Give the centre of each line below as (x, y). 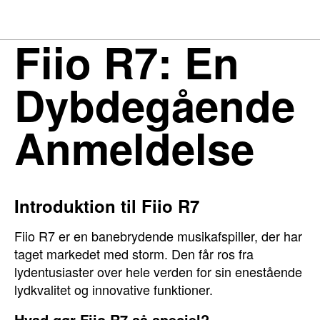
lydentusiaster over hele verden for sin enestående (158, 271)
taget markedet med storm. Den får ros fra (134, 254)
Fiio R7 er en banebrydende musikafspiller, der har (158, 236)
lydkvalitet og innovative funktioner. (114, 289)
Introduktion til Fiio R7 (107, 206)
